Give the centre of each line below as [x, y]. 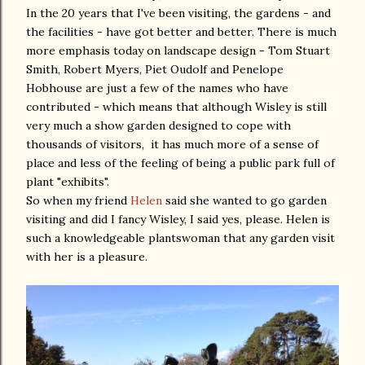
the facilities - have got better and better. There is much [181, 32]
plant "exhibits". [68, 182]
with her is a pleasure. [87, 257]
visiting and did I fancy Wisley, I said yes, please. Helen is [178, 219]
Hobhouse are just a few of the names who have [157, 88]
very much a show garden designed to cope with [158, 125]
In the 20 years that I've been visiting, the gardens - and [178, 13]
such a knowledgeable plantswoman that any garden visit [180, 238]
